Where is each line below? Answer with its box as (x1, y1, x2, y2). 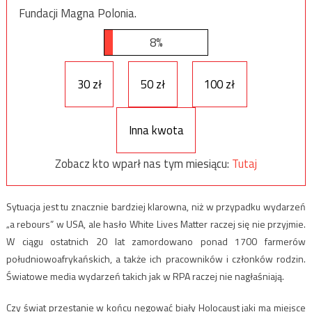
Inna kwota (128, 120, 184, 139)
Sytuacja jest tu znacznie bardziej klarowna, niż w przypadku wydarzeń (6, 199, 306, 214)
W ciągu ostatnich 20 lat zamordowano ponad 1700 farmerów (6, 234, 306, 249)
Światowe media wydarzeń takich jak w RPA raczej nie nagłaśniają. (6, 269, 284, 284)
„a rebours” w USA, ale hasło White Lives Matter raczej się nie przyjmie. (6, 217, 306, 232)
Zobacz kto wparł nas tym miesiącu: (55, 154, 232, 173)
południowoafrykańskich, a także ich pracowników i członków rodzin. (6, 251, 306, 267)
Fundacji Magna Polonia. (18, 3, 136, 22)
